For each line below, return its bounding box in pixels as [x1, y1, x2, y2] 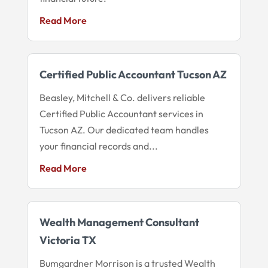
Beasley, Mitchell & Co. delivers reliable [39, 91, 205, 103]
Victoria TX [39, 233, 96, 247]
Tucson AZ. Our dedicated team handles [39, 123, 209, 136]
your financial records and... [39, 139, 158, 152]
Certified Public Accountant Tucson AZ [39, 67, 227, 81]
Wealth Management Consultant [39, 215, 199, 229]
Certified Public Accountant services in [39, 107, 203, 120]
